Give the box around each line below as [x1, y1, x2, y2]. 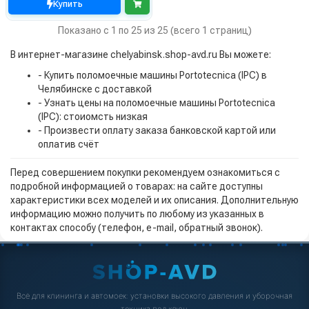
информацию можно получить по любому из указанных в [10, 208, 264, 219]
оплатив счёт [38, 138, 99, 150]
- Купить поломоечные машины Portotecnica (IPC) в [38, 69, 267, 81]
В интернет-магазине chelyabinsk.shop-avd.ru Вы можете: [10, 48, 271, 60]
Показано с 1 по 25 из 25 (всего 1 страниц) [57, 24, 252, 36]
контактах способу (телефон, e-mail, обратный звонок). [10, 221, 263, 233]
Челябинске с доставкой [38, 83, 152, 94]
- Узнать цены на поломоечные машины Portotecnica [38, 97, 275, 108]
